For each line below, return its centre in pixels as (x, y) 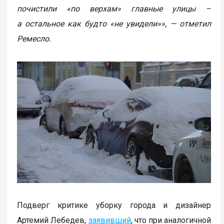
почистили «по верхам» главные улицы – (114, 9)
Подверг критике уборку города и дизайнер (114, 205)
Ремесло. (34, 39)
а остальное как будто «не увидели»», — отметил (114, 24)
